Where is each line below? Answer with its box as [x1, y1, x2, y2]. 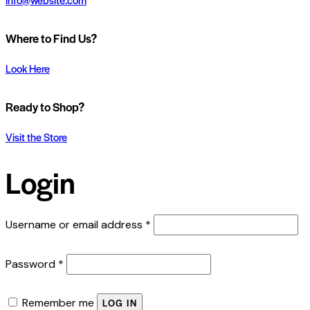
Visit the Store [6, 129, 67, 144]
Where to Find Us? [6, 30, 97, 47]
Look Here [6, 60, 50, 75]
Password [6, 257, 58, 272]
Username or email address [6, 217, 145, 232]
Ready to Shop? [6, 98, 84, 115]
